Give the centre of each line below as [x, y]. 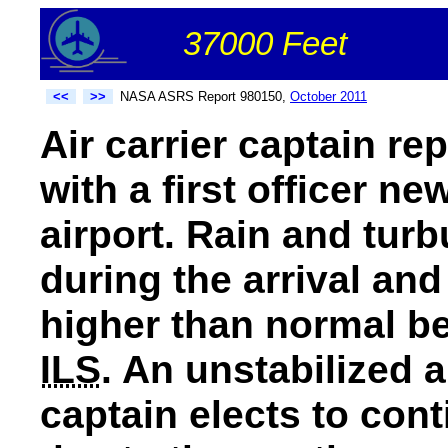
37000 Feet [265, 43]
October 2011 [328, 96]
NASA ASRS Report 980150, [205, 96]
